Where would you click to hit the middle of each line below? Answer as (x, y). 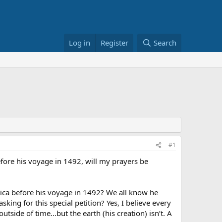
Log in (80, 43)
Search (165, 43)
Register (115, 43)
